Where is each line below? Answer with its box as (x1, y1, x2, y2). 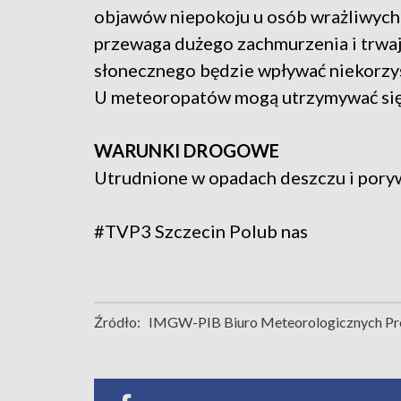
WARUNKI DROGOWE (94, 140, 279, 162)
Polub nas (229, 220, 308, 243)
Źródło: (94, 313, 141, 331)
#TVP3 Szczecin (94, 220, 229, 243)
